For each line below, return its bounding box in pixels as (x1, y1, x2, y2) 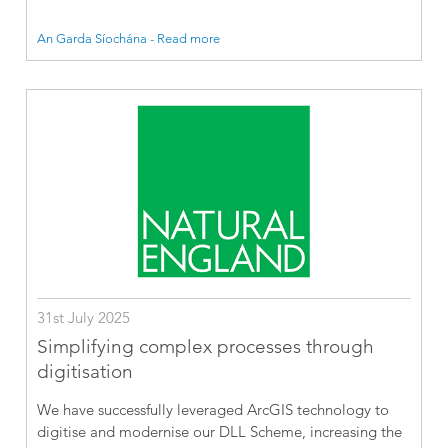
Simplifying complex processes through (37, 335, 375, 359)
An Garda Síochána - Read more (37, 30, 221, 47)
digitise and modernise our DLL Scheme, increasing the (37, 422, 403, 442)
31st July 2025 (37, 308, 131, 328)
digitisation (37, 360, 134, 384)
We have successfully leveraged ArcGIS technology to (37, 400, 390, 420)
